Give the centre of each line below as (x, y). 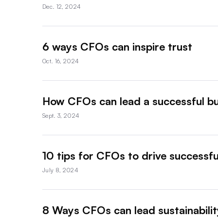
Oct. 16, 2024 (61, 61)
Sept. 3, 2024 (61, 115)
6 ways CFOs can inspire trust (117, 46)
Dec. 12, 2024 (62, 6)
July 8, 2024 (60, 170)
